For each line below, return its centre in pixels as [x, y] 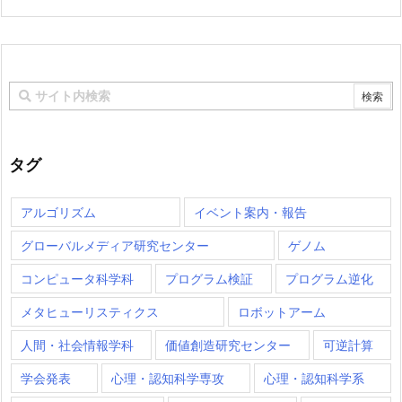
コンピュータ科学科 [77, 278]
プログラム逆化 [329, 278]
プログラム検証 [210, 278]
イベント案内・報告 [250, 212]
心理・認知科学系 [315, 378]
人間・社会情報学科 [77, 345]
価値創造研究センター [228, 345]
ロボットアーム [282, 311]
